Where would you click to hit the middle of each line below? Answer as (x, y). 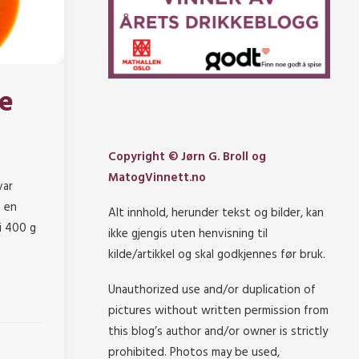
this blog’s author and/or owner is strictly (218, 332)
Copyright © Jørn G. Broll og (187, 157)
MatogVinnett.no (157, 178)
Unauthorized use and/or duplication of (212, 290)
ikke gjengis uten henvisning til (188, 234)
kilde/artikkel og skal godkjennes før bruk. (217, 255)
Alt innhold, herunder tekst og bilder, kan (216, 214)
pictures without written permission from (218, 311)
